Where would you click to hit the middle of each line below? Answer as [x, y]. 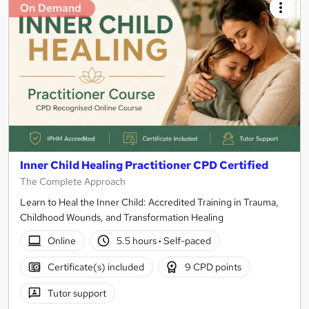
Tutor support [77, 293]
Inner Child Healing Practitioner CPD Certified [144, 166]
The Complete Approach [73, 182]
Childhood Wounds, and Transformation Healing [122, 218]
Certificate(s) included [96, 267]
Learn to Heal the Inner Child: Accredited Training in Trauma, [149, 202]
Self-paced [187, 240]
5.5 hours [138, 240]
